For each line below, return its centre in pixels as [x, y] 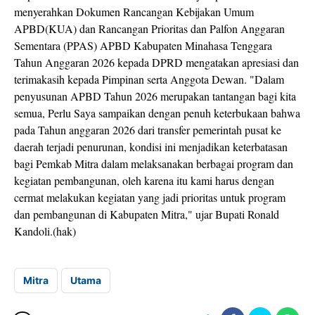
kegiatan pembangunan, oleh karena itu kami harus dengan [144, 180]
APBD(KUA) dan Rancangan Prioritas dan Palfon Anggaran [149, 28]
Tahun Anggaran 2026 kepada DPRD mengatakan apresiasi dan [156, 62]
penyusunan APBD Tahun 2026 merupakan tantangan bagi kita [155, 96]
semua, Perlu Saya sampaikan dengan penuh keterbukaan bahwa [157, 113]
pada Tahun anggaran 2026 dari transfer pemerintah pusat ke [148, 130]
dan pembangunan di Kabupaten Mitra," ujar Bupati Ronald [147, 214]
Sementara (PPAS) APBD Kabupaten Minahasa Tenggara [143, 45]
